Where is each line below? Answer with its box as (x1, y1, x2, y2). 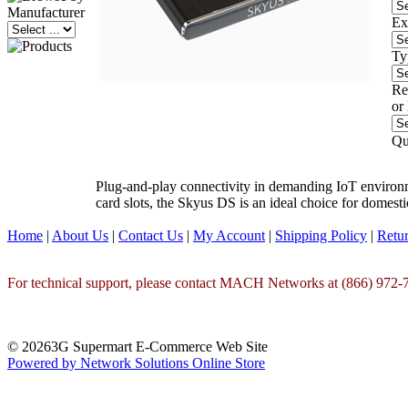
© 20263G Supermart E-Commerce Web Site (7, 339, 268, 354)
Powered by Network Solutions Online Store (7, 355, 265, 371)
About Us (52, 228, 108, 243)
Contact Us (118, 228, 183, 243)
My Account (193, 228, 265, 243)
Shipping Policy (275, 228, 367, 243)
